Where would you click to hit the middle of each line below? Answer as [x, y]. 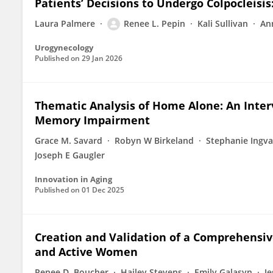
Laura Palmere [65, 23]
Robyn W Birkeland [154, 140]
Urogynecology [64, 48]
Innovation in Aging [73, 179]
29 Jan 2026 [102, 58]
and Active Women [86, 252]
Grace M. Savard [69, 140]
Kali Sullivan [223, 23]
